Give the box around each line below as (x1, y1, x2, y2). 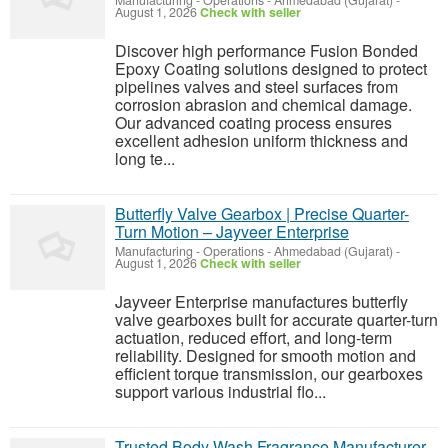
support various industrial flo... (115, 380, 326, 403)
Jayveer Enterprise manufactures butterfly (115, 290, 408, 313)
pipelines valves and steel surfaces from (115, 75, 398, 98)
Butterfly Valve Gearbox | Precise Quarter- (115, 202, 409, 225)
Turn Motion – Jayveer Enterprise (115, 220, 349, 243)
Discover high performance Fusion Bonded (115, 39, 418, 62)
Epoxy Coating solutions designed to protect (115, 57, 427, 80)
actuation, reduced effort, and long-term (115, 326, 392, 349)
